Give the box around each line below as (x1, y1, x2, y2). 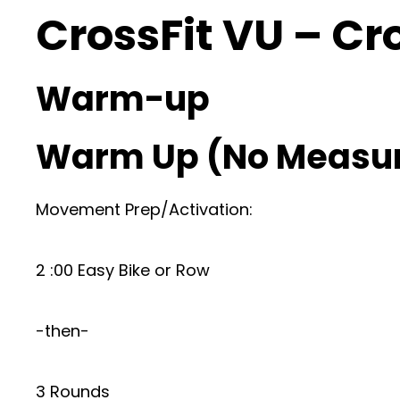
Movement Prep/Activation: (36, 198, 253, 221)
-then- (36, 320, 89, 342)
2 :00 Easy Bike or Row (36, 259, 210, 281)
